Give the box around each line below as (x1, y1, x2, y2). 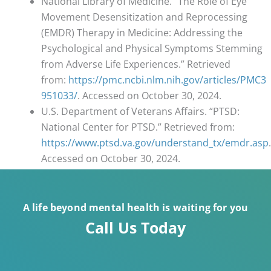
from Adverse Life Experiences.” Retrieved (41, 57, 230, 71)
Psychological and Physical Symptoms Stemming (41, 42, 263, 56)
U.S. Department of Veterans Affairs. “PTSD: (41, 105, 240, 119)
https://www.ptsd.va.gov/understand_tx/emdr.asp (41, 136, 269, 150)
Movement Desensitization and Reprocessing (41, 10, 247, 24)
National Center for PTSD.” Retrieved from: (41, 120, 235, 134)
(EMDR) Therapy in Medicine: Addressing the (41, 26, 243, 40)
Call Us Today (85, 217, 186, 238)
